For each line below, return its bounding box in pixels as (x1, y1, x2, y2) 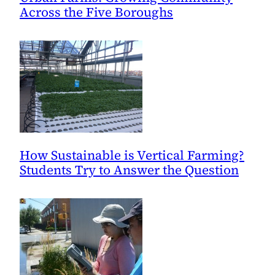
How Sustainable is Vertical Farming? (20, 146, 244, 165)
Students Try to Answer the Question (20, 161, 239, 179)
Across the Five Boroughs (20, 3, 173, 21)
